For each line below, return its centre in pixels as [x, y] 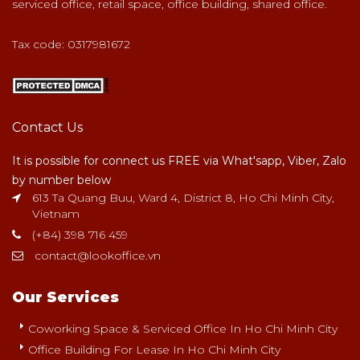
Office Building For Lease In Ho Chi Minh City [154, 349]
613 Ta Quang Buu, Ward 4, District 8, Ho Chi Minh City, [182, 197]
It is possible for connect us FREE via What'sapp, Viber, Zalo [179, 160]
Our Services [65, 297]
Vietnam [56, 213]
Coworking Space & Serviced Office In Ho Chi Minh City [183, 328]
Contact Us [47, 127]
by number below [61, 180]
